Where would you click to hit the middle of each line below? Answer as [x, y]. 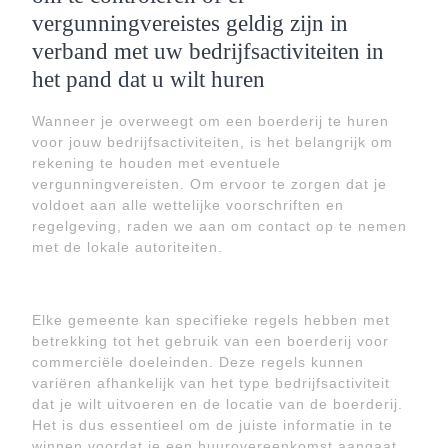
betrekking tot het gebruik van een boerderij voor [210, 341]
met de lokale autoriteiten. [127, 247]
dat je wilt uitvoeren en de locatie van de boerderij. [217, 404]
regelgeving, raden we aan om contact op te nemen [219, 226]
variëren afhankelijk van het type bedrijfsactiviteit [211, 383]
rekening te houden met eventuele [156, 163]
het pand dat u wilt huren [148, 79]
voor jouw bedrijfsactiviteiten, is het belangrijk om [212, 142]
